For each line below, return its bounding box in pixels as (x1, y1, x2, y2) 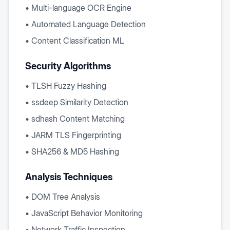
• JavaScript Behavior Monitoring (25, 208, 143, 218)
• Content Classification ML (25, 35, 124, 46)
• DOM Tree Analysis (25, 191, 100, 202)
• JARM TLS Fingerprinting (25, 130, 121, 140)
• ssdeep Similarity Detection (25, 97, 128, 107)
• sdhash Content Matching (25, 113, 125, 124)
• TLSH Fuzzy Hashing (25, 81, 106, 91)
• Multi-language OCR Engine (25, 3, 131, 13)
